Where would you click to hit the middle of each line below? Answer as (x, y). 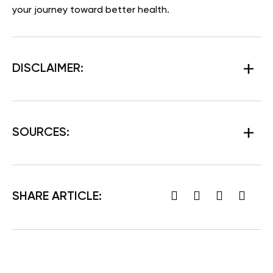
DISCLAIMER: (48, 69)
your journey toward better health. (91, 10)
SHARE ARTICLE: (57, 197)
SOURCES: (41, 133)
